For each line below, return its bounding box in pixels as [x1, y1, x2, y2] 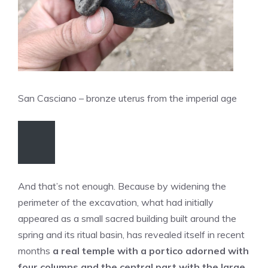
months [18, 245, 53, 257]
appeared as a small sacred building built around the [18, 212, 236, 225]
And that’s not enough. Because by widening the [18, 180, 226, 193]
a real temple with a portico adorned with [53, 245, 249, 257]
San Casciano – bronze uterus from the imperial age [18, 92, 237, 105]
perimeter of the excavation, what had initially [18, 196, 214, 209]
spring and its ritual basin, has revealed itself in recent [18, 229, 245, 241]
